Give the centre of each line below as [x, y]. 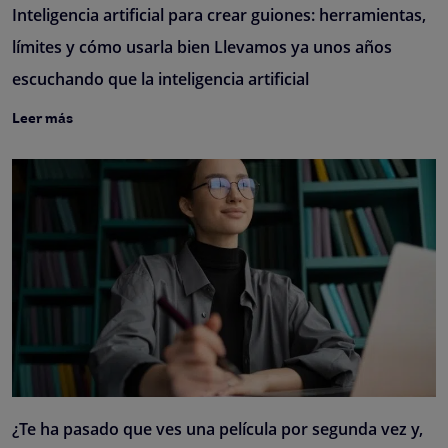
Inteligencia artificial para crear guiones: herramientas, [219, 14]
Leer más [42, 119]
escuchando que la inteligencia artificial [160, 78]
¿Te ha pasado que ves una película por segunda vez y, [217, 429]
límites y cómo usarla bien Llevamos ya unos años [202, 46]
